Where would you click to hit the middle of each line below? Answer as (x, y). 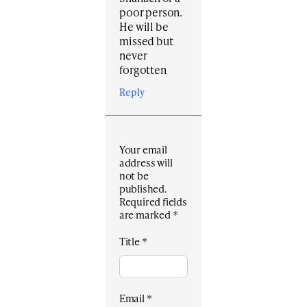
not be (134, 176)
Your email (143, 150)
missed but (146, 41)
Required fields (153, 202)
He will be (144, 27)
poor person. (151, 12)
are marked (146, 215)
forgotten (143, 70)
